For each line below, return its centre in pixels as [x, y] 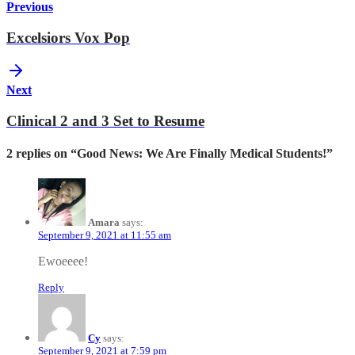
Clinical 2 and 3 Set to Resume [105, 121]
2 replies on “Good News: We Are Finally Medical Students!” [170, 154]
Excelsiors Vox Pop [68, 37]
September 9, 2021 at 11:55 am [105, 235]
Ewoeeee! [63, 261]
